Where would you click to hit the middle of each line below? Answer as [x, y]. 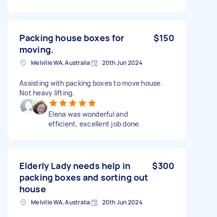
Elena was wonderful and [88, 114]
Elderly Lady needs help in [75, 165]
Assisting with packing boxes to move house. [91, 83]
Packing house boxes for [72, 38]
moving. [37, 49]
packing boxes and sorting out [84, 177]
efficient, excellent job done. [95, 124]
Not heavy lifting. [47, 93]
